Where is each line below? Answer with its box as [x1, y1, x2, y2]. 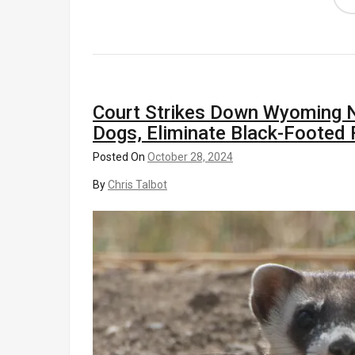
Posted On [93, 150, 147, 163]
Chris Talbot [108, 177, 167, 191]
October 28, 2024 [147, 150, 233, 163]
